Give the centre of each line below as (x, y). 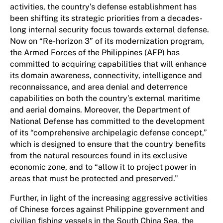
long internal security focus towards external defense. (110, 30)
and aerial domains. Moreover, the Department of (100, 110)
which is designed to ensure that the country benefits (108, 144)
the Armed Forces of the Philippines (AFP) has (95, 53)
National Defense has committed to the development (107, 121)
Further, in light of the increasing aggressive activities (109, 198)
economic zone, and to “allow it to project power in (103, 167)
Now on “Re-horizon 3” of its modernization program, (107, 41)
